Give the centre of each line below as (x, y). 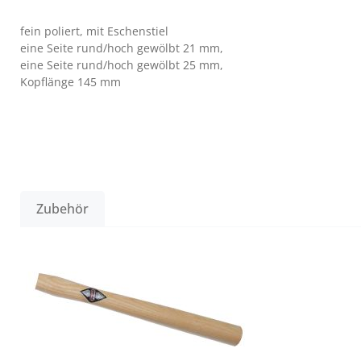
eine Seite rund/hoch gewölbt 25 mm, (122, 65)
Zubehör (62, 209)
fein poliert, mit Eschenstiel (94, 31)
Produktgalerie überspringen (98, 251)
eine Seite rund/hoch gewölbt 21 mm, (122, 48)
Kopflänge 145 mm (71, 82)
